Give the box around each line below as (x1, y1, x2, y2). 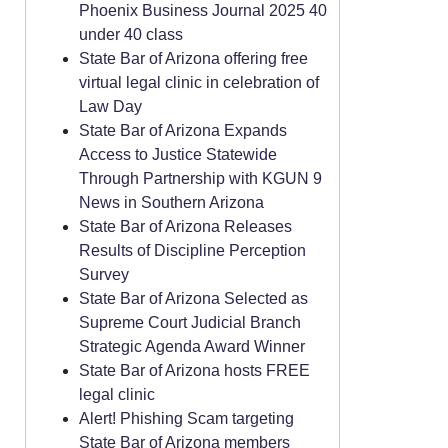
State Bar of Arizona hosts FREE (79, 362, 310, 379)
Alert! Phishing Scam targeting (79, 410, 294, 427)
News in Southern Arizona (79, 194, 264, 211)
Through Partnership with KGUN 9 (79, 170, 322, 187)
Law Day (79, 98, 142, 115)
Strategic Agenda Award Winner (79, 338, 305, 355)
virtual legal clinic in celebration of (79, 74, 319, 91)
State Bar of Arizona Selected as (79, 290, 308, 307)
